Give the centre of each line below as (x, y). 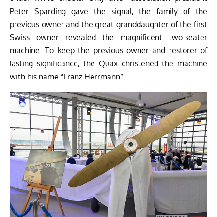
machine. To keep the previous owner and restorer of (108, 50)
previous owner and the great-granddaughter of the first (108, 24)
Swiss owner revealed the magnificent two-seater (108, 37)
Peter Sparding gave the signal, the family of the (108, 11)
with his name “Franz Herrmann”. (67, 76)
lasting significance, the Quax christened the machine (108, 63)
